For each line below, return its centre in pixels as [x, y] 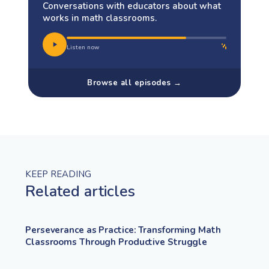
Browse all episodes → [134, 83]
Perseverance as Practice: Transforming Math [123, 230]
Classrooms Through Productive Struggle [116, 242]
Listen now [83, 47]
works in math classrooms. [100, 18]
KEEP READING [58, 174]
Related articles [80, 191]
